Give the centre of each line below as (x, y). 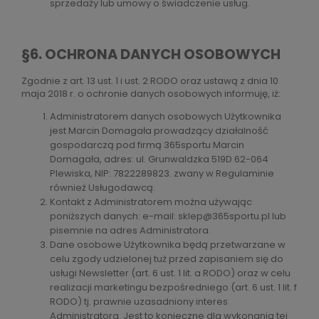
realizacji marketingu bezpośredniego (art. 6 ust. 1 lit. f (173, 287)
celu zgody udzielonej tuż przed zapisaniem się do (167, 258)
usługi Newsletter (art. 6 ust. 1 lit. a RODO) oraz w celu (170, 273)
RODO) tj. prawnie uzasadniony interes (139, 301)
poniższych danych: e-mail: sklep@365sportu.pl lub (168, 216)
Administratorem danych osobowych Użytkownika (166, 116)
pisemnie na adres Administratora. (130, 230)
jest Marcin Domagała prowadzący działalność (159, 130)
